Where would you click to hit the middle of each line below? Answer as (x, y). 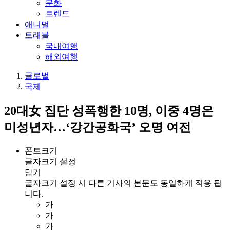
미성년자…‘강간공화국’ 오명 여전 (98, 127)
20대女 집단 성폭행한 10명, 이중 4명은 (109, 111)
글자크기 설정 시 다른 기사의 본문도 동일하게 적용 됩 (123, 183)
